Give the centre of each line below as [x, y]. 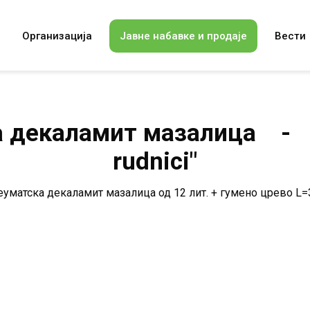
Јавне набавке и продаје [183, 36]
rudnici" [155, 162]
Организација [57, 36]
